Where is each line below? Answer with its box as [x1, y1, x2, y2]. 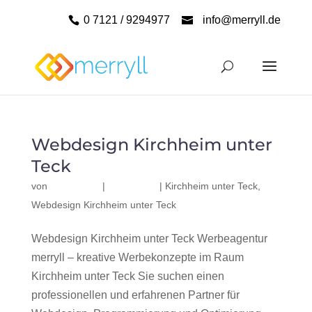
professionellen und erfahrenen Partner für [31, 289, 240, 301]
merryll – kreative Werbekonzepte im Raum [31, 251, 244, 263]
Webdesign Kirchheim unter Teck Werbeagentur [31, 233, 267, 244]
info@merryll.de [203, 14, 281, 26]
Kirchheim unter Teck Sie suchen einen [31, 270, 224, 282]
